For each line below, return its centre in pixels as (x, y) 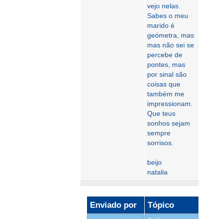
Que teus (161, 113)
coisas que (164, 84)
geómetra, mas (171, 35)
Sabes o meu (168, 16)
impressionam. (170, 104)
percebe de (165, 55)
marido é (161, 25)
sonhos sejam (169, 123)
